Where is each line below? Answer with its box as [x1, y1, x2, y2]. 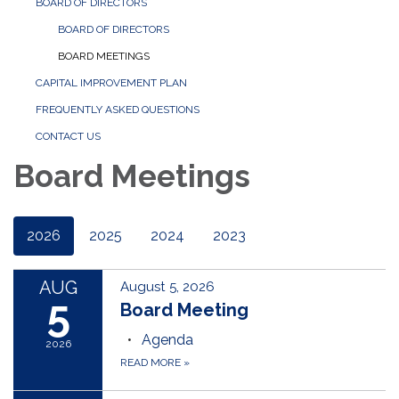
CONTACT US [36, 130, 101, 143]
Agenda [142, 331, 193, 349]
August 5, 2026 [120, 279, 215, 296]
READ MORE [120, 356, 183, 370]
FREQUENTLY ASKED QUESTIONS [36, 103, 199, 117]
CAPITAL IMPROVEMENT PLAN [36, 77, 187, 90]
